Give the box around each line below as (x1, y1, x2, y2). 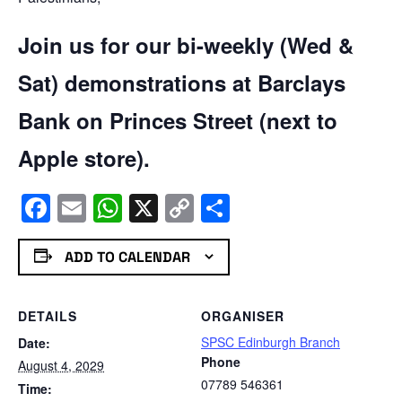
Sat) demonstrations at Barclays (18, 66, 345, 98)
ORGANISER (201, 307, 284, 326)
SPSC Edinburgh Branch (201, 333, 340, 352)
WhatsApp (122, 187, 255, 229)
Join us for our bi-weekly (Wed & (18, 29, 354, 60)
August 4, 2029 (18, 356, 104, 375)
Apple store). (18, 142, 150, 173)
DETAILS (18, 307, 77, 326)
